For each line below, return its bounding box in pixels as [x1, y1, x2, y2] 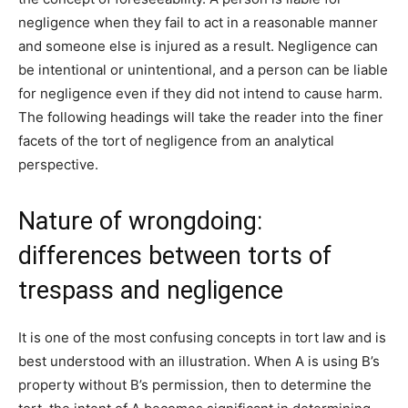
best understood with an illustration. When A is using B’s [18, 352, 380, 371]
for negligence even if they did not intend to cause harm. [18, 85, 382, 103]
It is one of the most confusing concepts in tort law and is [18, 329, 386, 347]
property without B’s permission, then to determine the [18, 376, 372, 394]
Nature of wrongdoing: [18, 207, 262, 237]
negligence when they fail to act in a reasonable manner [18, 14, 378, 32]
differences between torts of [18, 241, 331, 271]
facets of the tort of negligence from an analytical [18, 132, 334, 150]
